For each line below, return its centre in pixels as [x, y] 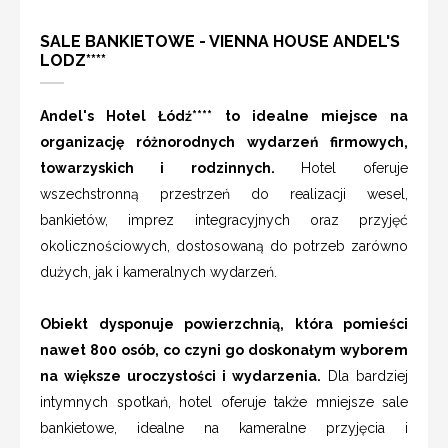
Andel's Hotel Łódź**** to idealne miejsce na [224, 116]
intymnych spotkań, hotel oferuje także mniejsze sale [224, 402]
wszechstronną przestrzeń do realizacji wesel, [224, 194]
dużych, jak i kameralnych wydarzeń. [158, 272]
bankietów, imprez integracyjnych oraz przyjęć [224, 220]
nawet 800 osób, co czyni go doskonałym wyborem [224, 350]
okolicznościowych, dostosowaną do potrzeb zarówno [224, 246]
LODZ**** [73, 61]
